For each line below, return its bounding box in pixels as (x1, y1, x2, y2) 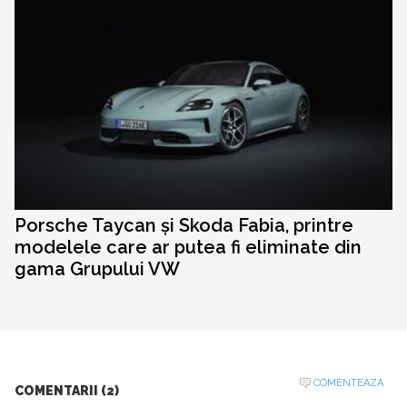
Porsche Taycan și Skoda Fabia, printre (15, 214, 353, 237)
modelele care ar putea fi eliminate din (15, 236, 362, 259)
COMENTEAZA (313, 377, 383, 390)
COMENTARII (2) (15, 383, 119, 399)
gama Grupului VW (15, 258, 180, 281)
